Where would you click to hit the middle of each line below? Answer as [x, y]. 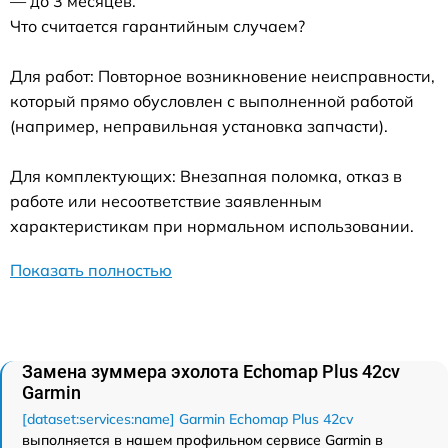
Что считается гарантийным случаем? [157, 26]
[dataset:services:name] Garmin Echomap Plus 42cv [187, 419]
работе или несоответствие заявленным [166, 201]
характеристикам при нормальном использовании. [212, 226]
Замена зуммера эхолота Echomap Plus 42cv [211, 371]
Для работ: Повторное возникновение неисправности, [222, 76]
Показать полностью [91, 270]
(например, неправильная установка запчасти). [199, 126]
